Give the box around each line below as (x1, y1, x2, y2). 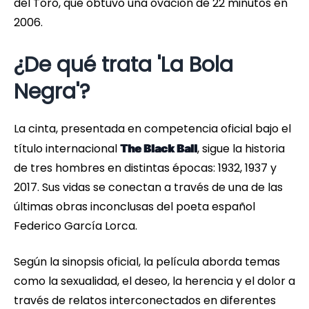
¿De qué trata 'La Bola (14, 50, 233, 80)
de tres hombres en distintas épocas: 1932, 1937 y (14, 160, 277, 177)
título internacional (14, 141, 120, 157)
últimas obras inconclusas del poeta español (14, 199, 255, 215)
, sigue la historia (197, 141, 285, 157)
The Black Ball (120, 141, 197, 156)
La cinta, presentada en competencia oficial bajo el (14, 121, 291, 137)
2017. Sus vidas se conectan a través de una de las (14, 179, 283, 196)
